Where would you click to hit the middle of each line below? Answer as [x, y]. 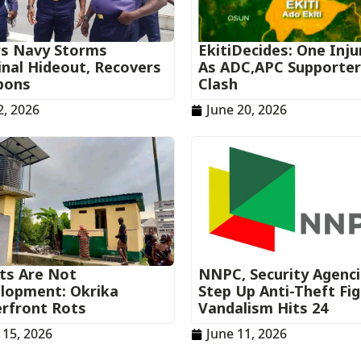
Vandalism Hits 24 [263, 308]
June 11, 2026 [247, 334]
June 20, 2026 [247, 110]
